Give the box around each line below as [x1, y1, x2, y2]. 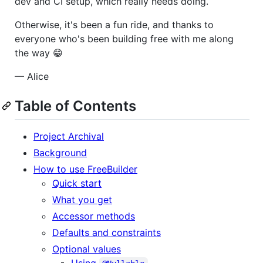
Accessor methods [52, 210, 135, 222]
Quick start [52, 177, 102, 189]
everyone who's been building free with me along [15, 32, 234, 45]
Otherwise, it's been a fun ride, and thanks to [15, 18, 214, 31]
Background [33, 146, 87, 159]
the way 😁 [15, 46, 63, 59]
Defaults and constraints [52, 226, 161, 238]
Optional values [52, 242, 121, 255]
